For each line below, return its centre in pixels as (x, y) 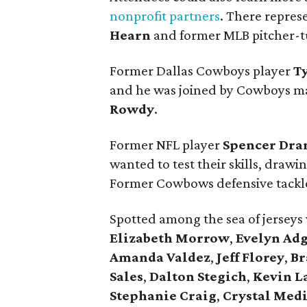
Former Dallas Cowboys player (201, 71)
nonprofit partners (165, 16)
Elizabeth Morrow (170, 238)
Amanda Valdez (160, 257)
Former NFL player (166, 145)
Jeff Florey (250, 257)
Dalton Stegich (198, 276)
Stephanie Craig (163, 295)
